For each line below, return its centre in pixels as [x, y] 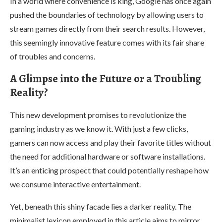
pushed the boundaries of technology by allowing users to [107, 14]
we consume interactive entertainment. [75, 184]
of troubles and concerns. [53, 56]
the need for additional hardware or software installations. [108, 156]
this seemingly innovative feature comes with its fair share [107, 42]
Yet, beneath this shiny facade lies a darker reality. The [101, 206]
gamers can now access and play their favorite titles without [111, 142]
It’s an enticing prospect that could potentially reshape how [109, 170]
